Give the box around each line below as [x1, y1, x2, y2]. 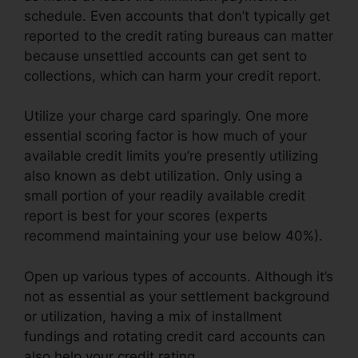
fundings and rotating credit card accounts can [24, 328, 325, 344]
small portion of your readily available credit [24, 188, 305, 205]
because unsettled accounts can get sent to [24, 47, 307, 64]
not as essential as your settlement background [24, 288, 330, 304]
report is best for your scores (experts [24, 208, 268, 225]
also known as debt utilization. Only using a [24, 168, 303, 185]
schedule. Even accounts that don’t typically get [24, 7, 330, 24]
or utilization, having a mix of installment [24, 308, 282, 324]
